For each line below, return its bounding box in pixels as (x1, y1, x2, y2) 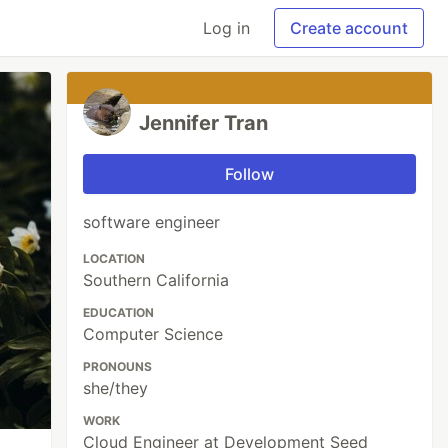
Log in (203, 18, 250, 38)
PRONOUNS (83, 359, 153, 374)
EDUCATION (83, 305, 155, 320)
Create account (290, 18, 408, 38)
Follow (225, 164, 275, 184)
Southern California (83, 270, 230, 290)
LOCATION (83, 251, 146, 266)
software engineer (83, 212, 221, 232)
